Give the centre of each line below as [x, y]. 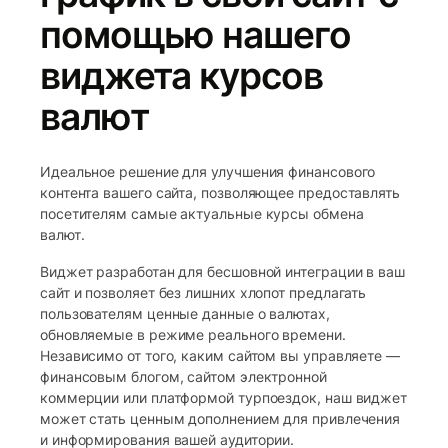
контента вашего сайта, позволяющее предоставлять [220, 192]
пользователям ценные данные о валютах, [185, 313]
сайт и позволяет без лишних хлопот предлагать [203, 292]
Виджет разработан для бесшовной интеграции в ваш [222, 271]
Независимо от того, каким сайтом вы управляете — [220, 355]
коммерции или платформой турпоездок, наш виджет [224, 397]
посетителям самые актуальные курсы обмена [202, 213]
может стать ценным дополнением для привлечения [220, 418]
